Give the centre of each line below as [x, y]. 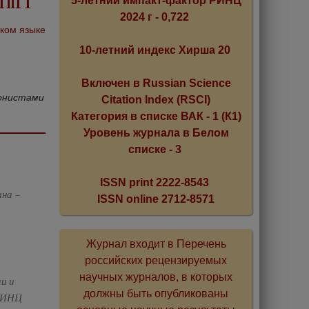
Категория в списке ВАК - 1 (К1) [156, 116]
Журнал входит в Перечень [156, 244]
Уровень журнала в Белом [156, 133]
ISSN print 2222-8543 [154, 182]
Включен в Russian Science [156, 83]
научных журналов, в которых [156, 277]
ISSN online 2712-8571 [156, 199]
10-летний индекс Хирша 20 [154, 50]
